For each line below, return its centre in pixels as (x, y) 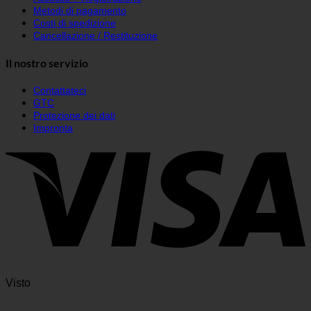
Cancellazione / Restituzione (95, 35)
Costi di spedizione (75, 23)
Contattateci (60, 91)
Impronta (53, 128)
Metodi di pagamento (80, 10)
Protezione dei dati (74, 116)
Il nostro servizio (47, 62)
